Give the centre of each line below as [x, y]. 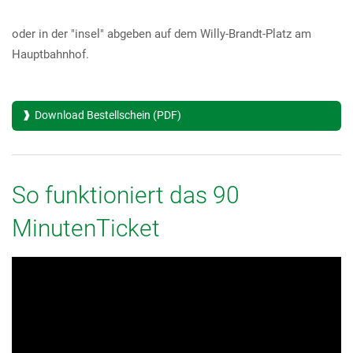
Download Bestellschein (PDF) [108, 115]
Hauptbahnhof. [50, 54]
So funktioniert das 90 [126, 195]
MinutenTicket [86, 228]
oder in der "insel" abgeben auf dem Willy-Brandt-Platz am [162, 33]
